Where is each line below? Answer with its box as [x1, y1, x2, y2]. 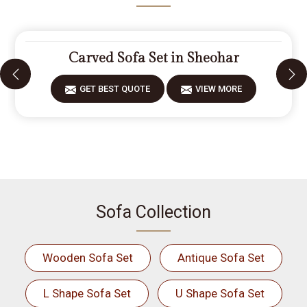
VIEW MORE [195, 84, 242, 94]
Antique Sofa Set [177, 251, 265, 265]
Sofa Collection [96, 202, 211, 222]
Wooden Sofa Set [42, 251, 133, 265]
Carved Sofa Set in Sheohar [68, 50, 239, 66]
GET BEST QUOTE [79, 84, 150, 94]
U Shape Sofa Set [175, 286, 265, 300]
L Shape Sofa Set [42, 286, 131, 300]
